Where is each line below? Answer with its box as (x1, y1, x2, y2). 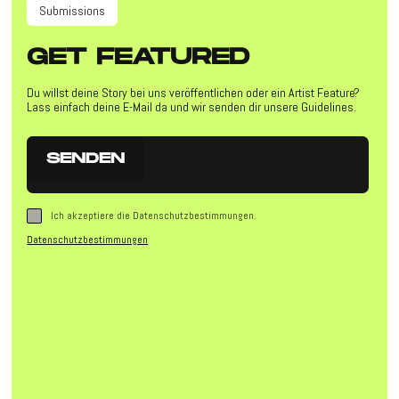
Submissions (39, 2, 106, 19)
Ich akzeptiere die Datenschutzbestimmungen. (51, 208, 257, 223)
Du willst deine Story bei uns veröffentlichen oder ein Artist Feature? (27, 84, 361, 101)
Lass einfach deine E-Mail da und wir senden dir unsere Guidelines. (27, 98, 357, 115)
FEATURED (96, 43, 250, 71)
